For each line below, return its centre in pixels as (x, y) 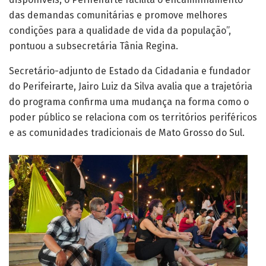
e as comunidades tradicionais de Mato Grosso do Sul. (127, 71)
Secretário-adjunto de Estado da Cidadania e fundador (130, 9)
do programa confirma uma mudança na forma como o (129, 40)
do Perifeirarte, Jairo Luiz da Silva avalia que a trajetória (131, 24)
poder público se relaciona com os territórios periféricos (133, 55)
